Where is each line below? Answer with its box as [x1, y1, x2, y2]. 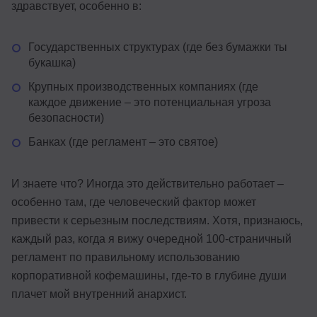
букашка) [28, 56, 76, 69]
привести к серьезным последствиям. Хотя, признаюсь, [11, 214, 303, 226]
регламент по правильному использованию [11, 250, 240, 263]
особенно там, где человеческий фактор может [11, 195, 256, 208]
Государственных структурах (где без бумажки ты [28, 40, 287, 53]
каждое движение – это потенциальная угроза [28, 96, 271, 108]
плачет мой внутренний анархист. [11, 287, 187, 300]
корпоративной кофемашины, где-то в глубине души [11, 269, 287, 282]
